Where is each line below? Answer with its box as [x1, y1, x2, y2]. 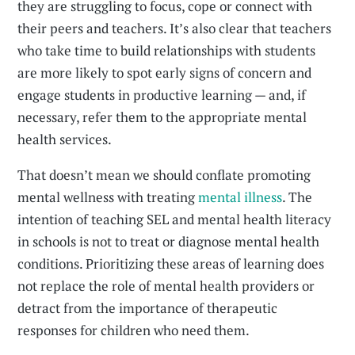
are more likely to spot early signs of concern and [17, 63, 312, 82]
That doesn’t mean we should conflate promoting [17, 166, 311, 184]
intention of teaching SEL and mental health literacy [17, 210, 332, 228]
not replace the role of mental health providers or [17, 277, 315, 295]
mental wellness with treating [17, 188, 199, 206]
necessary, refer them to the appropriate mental [17, 108, 307, 126]
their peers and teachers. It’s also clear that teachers [17, 19, 332, 37]
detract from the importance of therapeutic [17, 299, 278, 317]
